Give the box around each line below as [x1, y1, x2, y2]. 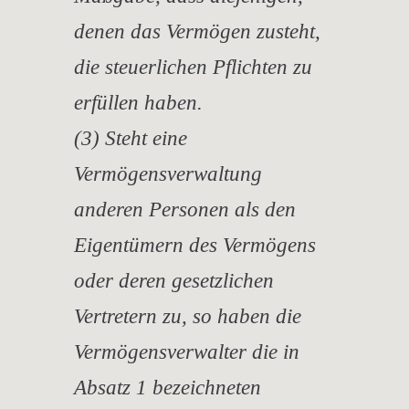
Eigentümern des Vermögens [74, 233, 316, 257]
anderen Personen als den [74, 197, 296, 221]
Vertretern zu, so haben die [74, 304, 301, 328]
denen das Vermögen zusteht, [74, 19, 320, 43]
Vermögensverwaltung [74, 162, 262, 185]
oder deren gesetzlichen [74, 268, 274, 292]
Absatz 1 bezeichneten [74, 375, 261, 399]
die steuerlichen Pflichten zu [74, 55, 312, 79]
